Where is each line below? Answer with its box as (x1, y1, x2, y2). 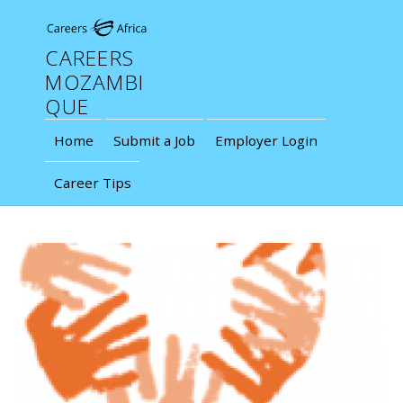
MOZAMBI (45, 67, 145, 96)
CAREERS (45, 43, 135, 72)
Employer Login (214, 130, 318, 149)
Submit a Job (112, 130, 195, 149)
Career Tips (53, 174, 131, 193)
